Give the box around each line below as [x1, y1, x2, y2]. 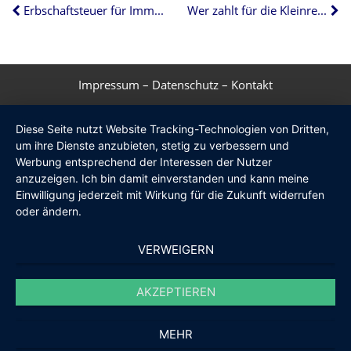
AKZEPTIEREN [136, 284, 215, 299]
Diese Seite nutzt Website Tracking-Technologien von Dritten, [16, 122, 329, 136]
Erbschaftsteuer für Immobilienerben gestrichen [154, 2, 164, 18]
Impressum [78, 76, 139, 92]
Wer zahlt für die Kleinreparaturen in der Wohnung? [317, 2, 327, 18]
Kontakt [231, 76, 273, 92]
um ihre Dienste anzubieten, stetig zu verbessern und [16, 139, 289, 152]
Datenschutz [152, 76, 219, 92]
